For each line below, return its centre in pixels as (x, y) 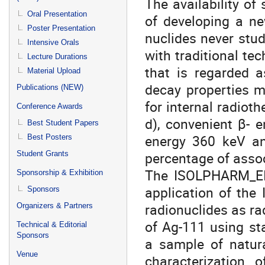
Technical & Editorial (52, 224)
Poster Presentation (61, 28)
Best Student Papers (63, 123)
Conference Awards (50, 106)
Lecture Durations (57, 56)
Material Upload (54, 71)
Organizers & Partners (55, 206)
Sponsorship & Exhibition (60, 172)
